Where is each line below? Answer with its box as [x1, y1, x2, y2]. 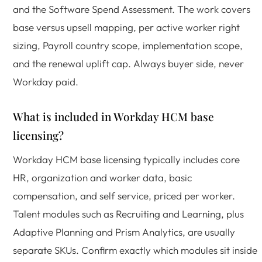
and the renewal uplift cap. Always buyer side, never [13, 57, 244, 70]
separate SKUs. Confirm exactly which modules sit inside [13, 244, 257, 256]
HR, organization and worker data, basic [13, 171, 192, 184]
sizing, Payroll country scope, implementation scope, [13, 39, 243, 51]
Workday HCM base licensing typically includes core [13, 153, 240, 166]
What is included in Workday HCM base [13, 109, 214, 124]
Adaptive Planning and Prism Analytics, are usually [13, 226, 235, 238]
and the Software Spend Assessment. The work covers [13, 3, 250, 15]
